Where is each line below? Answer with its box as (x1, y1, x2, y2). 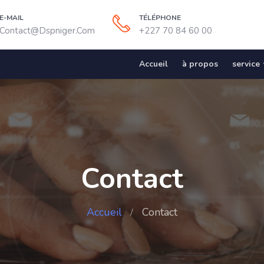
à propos (182, 58, 218, 70)
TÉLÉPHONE (139, 13, 181, 22)
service (232, 58, 260, 70)
